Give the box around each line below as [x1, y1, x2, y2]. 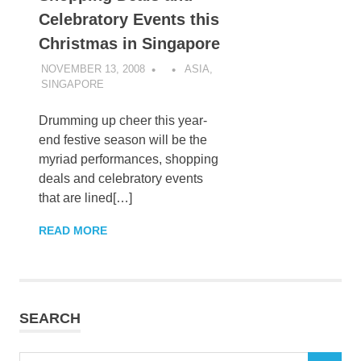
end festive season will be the [39, 132, 207, 147]
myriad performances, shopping [39, 151, 218, 166]
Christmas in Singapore [39, 35, 220, 52]
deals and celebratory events [39, 171, 203, 185]
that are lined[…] [39, 190, 132, 205]
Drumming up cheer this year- [39, 113, 207, 127]
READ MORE [39, 223, 107, 237]
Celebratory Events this [39, 10, 219, 28]
